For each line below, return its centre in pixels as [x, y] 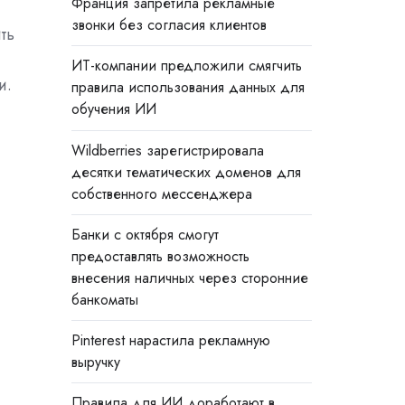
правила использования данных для [188, 88]
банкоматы [104, 299]
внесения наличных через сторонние [189, 278]
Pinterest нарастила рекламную [170, 340]
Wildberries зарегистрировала [167, 150]
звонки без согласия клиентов [169, 25]
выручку [95, 362]
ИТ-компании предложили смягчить [186, 66]
